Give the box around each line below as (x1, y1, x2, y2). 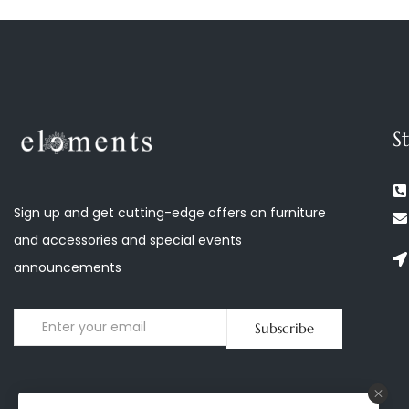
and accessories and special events (14, 230, 242, 249)
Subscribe (255, 319, 314, 337)
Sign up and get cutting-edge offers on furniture (14, 203, 326, 222)
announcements (14, 257, 121, 277)
